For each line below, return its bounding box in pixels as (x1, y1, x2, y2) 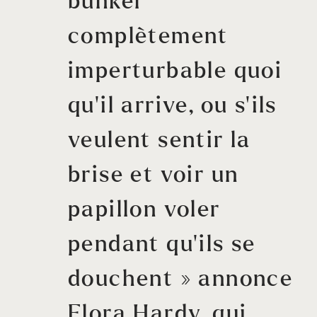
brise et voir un (68, 164, 239, 187)
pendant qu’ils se (68, 234, 256, 256)
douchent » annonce (68, 268, 294, 291)
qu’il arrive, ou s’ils (68, 95, 277, 117)
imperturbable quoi (68, 60, 283, 83)
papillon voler (68, 199, 221, 221)
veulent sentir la (68, 129, 251, 152)
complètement (68, 25, 229, 48)
